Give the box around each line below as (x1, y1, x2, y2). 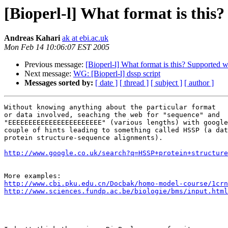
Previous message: (24, 60, 85, 69)
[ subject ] (151, 78, 182, 88)
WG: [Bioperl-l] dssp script (73, 69, 160, 78)
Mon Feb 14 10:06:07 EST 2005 (4, 43, 109, 52)
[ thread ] (120, 78, 149, 88)
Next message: (24, 69, 73, 78)
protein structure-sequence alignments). (4, 134, 163, 142)
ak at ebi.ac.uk (62, 34, 108, 43)
